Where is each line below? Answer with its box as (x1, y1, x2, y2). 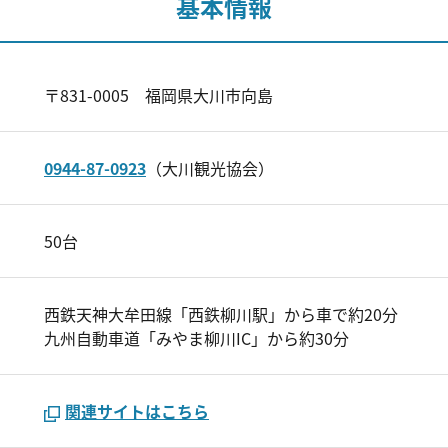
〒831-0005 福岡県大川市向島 (44, 83, 273, 107)
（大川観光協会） (146, 156, 274, 180)
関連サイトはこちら (65, 399, 209, 423)
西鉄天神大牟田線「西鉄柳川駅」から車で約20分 (44, 302, 398, 326)
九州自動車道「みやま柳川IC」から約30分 (44, 326, 349, 350)
